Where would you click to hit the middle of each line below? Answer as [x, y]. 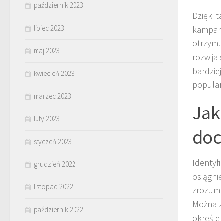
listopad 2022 [53, 186]
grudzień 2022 [55, 164]
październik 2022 [58, 209]
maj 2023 [47, 50]
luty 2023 [47, 118]
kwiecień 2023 [54, 73]
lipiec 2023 [49, 28]
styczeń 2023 [53, 141]
